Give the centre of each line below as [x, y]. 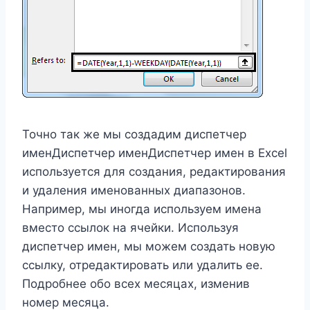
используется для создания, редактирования [154, 171]
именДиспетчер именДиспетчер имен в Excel [155, 153]
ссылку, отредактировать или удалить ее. [143, 265]
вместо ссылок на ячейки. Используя [130, 227]
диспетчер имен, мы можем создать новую [149, 246]
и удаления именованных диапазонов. [134, 190]
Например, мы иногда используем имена [142, 209]
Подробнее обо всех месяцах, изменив [136, 283]
